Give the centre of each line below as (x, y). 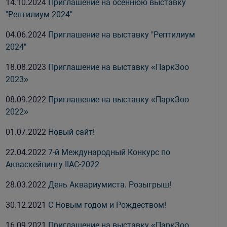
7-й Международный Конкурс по (109, 152)
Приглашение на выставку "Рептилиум (122, 35)
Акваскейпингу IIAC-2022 (53, 164)
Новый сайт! (72, 132)
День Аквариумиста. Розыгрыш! (110, 185)
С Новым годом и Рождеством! (107, 205)
